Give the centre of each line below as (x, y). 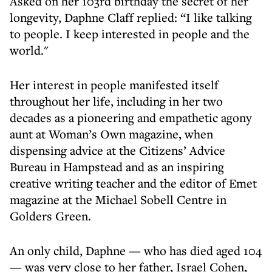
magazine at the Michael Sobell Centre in (118, 199)
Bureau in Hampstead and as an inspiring (117, 167)
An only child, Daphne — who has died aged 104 (136, 250)
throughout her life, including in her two (116, 101)
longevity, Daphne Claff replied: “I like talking (131, 17)
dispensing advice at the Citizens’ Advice (117, 150)
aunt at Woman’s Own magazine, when (111, 134)
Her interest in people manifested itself (114, 85)
